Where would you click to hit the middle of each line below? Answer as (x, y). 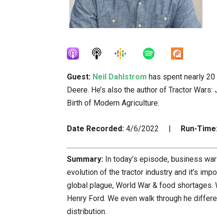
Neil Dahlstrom (120, 77)
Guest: (79, 77)
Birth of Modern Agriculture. (113, 103)
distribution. (87, 211)
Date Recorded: (95, 129)
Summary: (86, 159)
